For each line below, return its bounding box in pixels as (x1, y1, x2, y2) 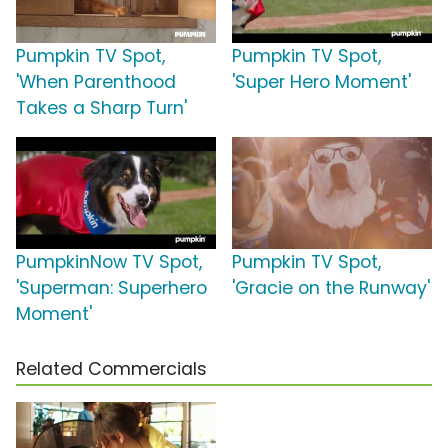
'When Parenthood (16, 70, 176, 95)
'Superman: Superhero (16, 276, 207, 301)
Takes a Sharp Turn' (16, 96, 187, 121)
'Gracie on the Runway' (232, 276, 430, 301)
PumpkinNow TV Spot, (16, 250, 202, 275)
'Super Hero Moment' (232, 70, 411, 95)
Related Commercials (16, 357, 207, 382)
